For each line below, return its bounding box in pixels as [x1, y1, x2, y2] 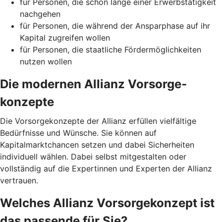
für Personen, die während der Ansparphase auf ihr [20, 21, 210, 31]
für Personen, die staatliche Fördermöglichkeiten [20, 45, 201, 55]
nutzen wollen [20, 56, 72, 67]
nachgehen [20, 9, 60, 19]
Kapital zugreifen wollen [20, 33, 110, 43]
